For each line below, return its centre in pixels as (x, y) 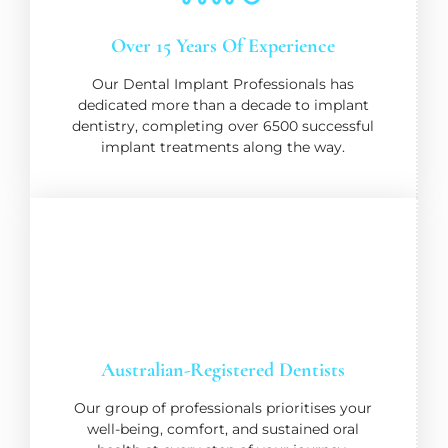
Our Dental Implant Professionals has (223, 83)
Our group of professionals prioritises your (223, 407)
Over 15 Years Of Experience (223, 45)
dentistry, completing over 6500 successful (223, 125)
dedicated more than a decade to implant (223, 104)
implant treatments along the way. (223, 146)
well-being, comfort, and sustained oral (223, 428)
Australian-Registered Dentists (223, 369)
